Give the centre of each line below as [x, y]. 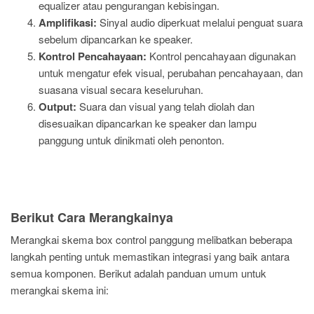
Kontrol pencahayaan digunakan [221, 55]
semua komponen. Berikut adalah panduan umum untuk [138, 273]
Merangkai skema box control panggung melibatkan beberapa [151, 239]
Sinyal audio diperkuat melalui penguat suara [200, 22]
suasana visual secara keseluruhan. [121, 89]
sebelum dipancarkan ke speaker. [116, 39]
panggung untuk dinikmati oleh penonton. [131, 139]
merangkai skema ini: [60, 290]
